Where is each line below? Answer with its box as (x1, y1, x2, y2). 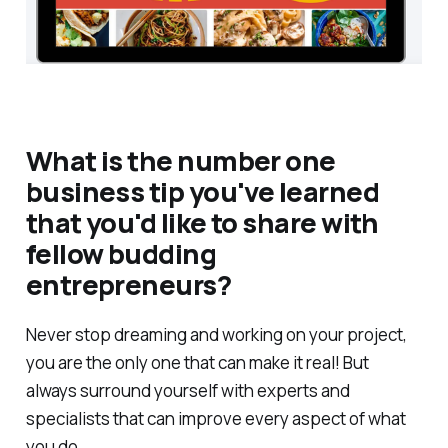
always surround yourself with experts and (25, 378, 350, 402)
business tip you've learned (25, 173, 379, 211)
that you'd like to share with (25, 204, 379, 242)
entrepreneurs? (25, 266, 232, 304)
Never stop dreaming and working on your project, (25, 322, 407, 346)
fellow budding (25, 235, 217, 273)
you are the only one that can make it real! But (25, 350, 369, 374)
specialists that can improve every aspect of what (25, 406, 406, 430)
